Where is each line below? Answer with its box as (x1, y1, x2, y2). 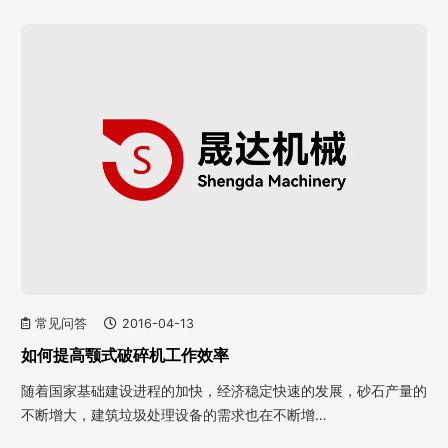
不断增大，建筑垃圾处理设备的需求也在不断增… (21, 405, 327, 423)
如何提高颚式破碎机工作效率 (21, 345, 229, 365)
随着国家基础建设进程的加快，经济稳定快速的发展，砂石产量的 (21, 381, 427, 399)
